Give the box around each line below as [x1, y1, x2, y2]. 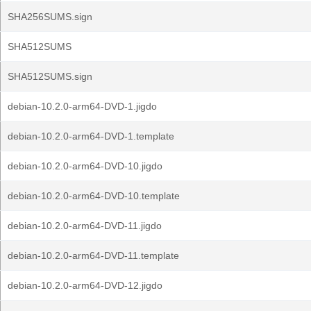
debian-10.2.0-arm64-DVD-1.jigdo [8, 101, 157, 112]
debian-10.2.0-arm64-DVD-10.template [8, 190, 180, 201]
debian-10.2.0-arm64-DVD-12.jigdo [8, 280, 162, 291]
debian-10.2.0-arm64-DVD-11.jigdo [8, 220, 162, 231]
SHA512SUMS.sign [8, 71, 92, 82]
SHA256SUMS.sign [8, 11, 92, 22]
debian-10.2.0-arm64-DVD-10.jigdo [8, 160, 162, 171]
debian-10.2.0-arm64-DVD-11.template [8, 250, 179, 261]
